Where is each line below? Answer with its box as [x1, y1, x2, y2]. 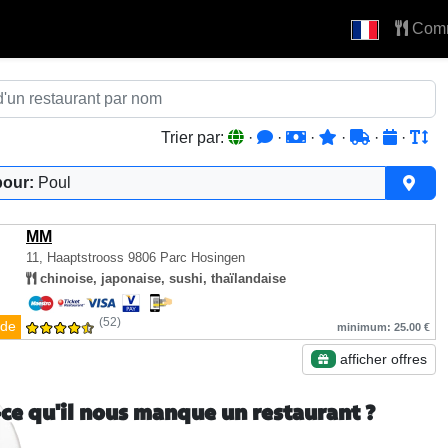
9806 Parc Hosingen [128, 250, 245, 265]
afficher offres [336, 351, 427, 367]
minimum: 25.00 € [337, 321, 430, 333]
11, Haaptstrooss [26, 250, 128, 265]
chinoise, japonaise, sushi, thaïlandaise [36, 271, 286, 286]
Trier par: [161, 129, 228, 146]
